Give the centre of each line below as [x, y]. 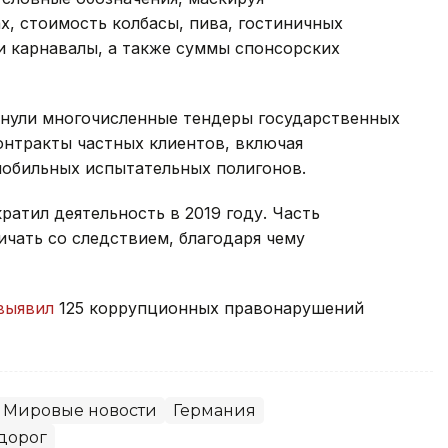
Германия [214, 410]
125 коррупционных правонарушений [209, 307]
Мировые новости [80, 410]
